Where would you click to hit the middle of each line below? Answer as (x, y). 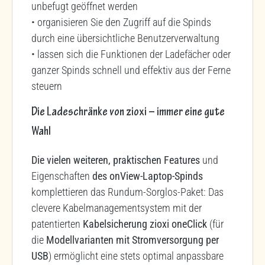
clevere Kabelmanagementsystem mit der (117, 208)
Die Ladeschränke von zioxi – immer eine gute (128, 113)
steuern (47, 86)
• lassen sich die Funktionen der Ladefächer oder (131, 54)
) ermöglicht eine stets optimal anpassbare (136, 256)
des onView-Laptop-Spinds (148, 176)
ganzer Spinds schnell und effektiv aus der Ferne (131, 70)
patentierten (57, 224)
